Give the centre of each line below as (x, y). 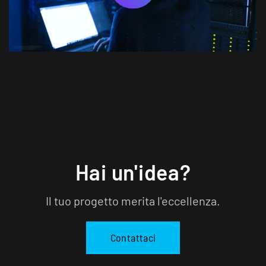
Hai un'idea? (133, 172)
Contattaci (133, 237)
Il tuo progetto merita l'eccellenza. (133, 200)
